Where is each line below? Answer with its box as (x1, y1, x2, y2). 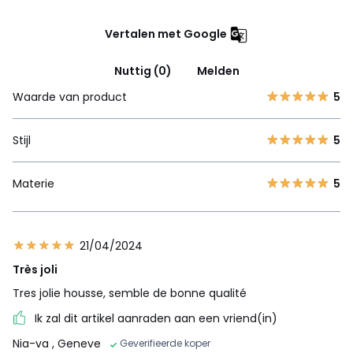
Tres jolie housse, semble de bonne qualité (13, 284, 247, 301)
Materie (13, 175, 54, 191)
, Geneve (52, 335, 101, 351)
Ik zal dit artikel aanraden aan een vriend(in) (35, 310, 277, 326)
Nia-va (13, 335, 52, 351)
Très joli (13, 261, 58, 277)
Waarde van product (13, 88, 127, 105)
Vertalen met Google (105, 25, 227, 42)
